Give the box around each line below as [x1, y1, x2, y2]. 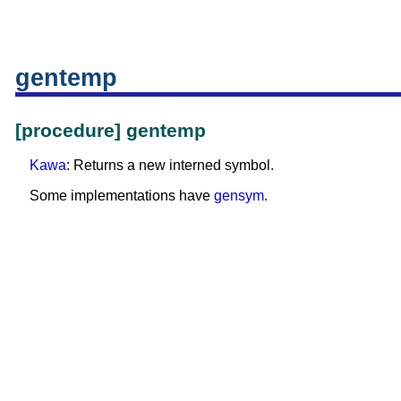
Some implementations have [30, 187, 214, 203]
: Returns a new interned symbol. [66, 157, 274, 173]
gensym [214, 187, 264, 203]
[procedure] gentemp [15, 120, 206, 141]
